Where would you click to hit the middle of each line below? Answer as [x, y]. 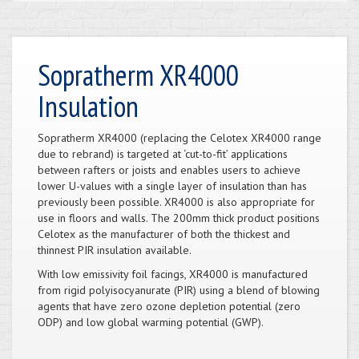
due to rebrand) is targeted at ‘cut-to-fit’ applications [163, 153]
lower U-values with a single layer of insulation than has [172, 186]
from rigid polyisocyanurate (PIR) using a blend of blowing [179, 290]
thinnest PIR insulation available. [115, 250]
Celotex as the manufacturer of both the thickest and [164, 234]
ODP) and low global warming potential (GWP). [151, 322]
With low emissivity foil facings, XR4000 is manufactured [173, 274]
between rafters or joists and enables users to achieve [169, 169]
